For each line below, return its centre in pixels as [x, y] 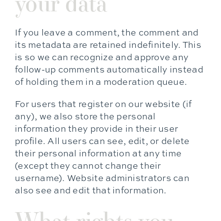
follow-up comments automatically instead [109, 69]
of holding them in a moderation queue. [101, 82]
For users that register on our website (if [103, 104]
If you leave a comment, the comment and [107, 32]
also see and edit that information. [91, 190]
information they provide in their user [96, 129]
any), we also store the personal [85, 116]
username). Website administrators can [102, 178]
